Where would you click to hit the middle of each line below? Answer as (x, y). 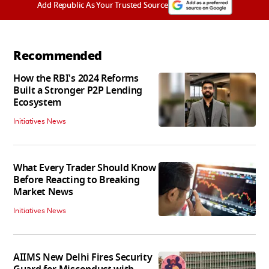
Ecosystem (38, 102)
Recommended (58, 56)
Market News (43, 192)
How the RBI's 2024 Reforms (76, 78)
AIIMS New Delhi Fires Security (83, 257)
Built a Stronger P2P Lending (78, 90)
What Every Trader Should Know (85, 168)
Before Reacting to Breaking (77, 180)
